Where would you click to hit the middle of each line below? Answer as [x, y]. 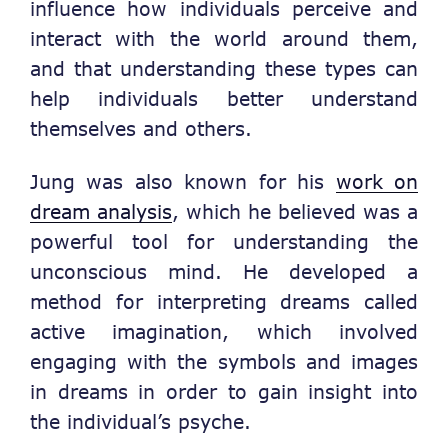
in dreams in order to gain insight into [224, 391]
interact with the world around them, [224, 39]
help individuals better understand [224, 99]
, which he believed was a [295, 211]
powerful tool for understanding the [224, 241]
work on [377, 181]
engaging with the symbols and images [224, 361]
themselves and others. [141, 129]
